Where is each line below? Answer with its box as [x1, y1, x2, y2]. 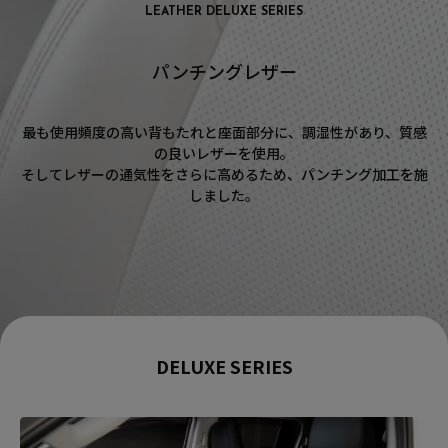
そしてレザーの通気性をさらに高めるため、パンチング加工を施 [20, 164, 428, 185]
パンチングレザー [151, 58, 297, 85]
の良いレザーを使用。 [154, 143, 294, 164]
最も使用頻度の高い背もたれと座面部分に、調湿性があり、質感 [21, 122, 427, 143]
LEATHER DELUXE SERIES [145, 6, 303, 19]
